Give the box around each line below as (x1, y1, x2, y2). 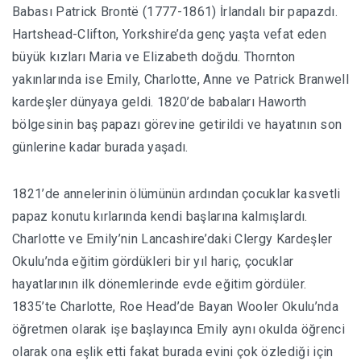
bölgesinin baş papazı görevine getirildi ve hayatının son (12, 116, 342, 132)
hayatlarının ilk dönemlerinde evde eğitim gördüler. (12, 276, 307, 292)
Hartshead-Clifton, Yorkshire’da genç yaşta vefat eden (12, 26, 326, 42)
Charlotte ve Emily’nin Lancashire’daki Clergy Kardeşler (12, 230, 333, 247)
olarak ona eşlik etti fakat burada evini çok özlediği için (12, 343, 334, 359)
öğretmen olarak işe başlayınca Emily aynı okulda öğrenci (12, 321, 345, 337)
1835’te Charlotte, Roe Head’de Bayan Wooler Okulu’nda (12, 298, 338, 314)
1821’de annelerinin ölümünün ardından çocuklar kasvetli (12, 185, 341, 201)
